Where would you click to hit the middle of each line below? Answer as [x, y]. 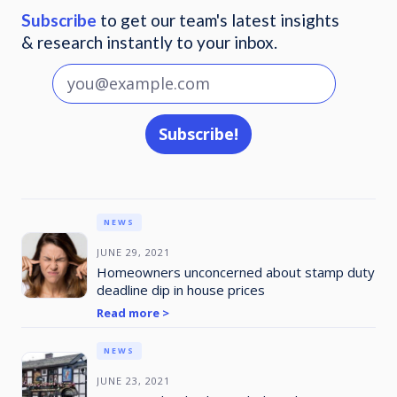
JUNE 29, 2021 [133, 252]
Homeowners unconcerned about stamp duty [235, 272]
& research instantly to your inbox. [149, 42]
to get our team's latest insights [218, 19]
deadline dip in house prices [180, 289]
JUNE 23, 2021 [133, 380]
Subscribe [58, 19]
